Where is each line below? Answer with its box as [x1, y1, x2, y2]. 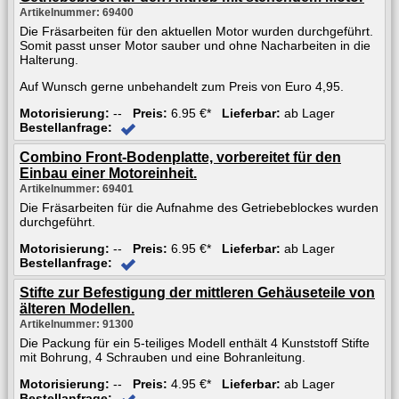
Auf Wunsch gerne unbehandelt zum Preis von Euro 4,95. [20, 78, 344, 94]
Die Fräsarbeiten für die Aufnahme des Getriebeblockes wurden [20, 199, 379, 215]
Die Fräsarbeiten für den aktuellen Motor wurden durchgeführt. [20, 23, 373, 38]
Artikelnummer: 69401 [20, 182, 134, 195]
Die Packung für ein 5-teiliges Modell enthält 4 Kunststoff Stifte [20, 335, 370, 350]
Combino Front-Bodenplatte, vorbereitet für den [20, 149, 341, 165]
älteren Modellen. [20, 300, 134, 316]
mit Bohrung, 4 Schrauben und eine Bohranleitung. [20, 349, 305, 364]
